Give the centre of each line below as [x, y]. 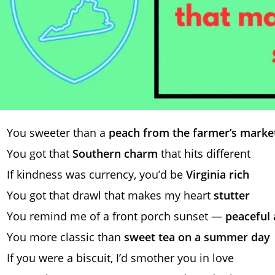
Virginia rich [218, 174]
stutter [232, 195]
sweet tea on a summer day [197, 237]
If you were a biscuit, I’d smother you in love [120, 258]
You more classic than [65, 237]
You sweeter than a [58, 132]
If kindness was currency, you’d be [96, 174]
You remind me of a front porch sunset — [116, 216]
